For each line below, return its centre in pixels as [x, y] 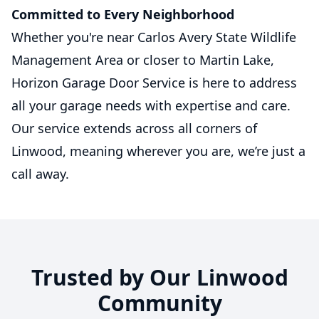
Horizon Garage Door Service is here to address [154, 83]
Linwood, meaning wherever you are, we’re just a [158, 151]
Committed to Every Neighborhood [123, 14]
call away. [40, 174]
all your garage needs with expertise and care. [151, 105]
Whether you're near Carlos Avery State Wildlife [154, 37]
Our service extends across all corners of [134, 128]
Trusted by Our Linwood [159, 277]
